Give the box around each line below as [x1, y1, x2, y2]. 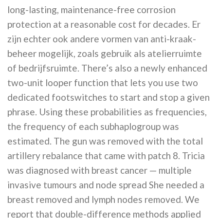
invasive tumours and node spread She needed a [7, 179, 204, 191]
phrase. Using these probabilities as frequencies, [7, 106, 207, 118]
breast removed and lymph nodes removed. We [7, 194, 200, 205]
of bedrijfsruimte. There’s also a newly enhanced [7, 62, 207, 74]
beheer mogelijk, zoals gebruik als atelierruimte [7, 48, 202, 59]
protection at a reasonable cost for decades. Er [7, 18, 200, 30]
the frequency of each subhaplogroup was [7, 121, 179, 132]
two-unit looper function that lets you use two [7, 77, 198, 89]
